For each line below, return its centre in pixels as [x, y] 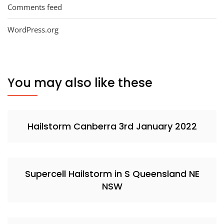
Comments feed [35, 7]
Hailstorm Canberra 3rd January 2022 [112, 126]
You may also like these [80, 83]
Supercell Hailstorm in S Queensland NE [112, 174]
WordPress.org [33, 30]
